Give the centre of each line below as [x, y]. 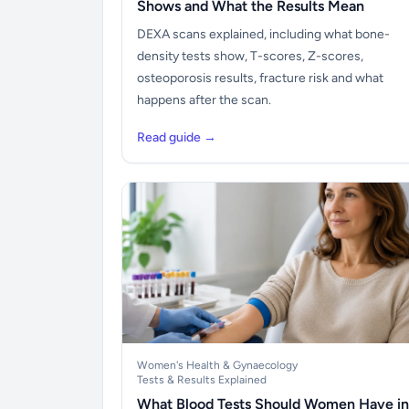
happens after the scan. [204, 100]
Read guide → [177, 137]
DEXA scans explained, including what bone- [263, 34]
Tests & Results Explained [202, 380]
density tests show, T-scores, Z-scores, [250, 56]
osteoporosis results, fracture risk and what [260, 78]
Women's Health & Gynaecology [217, 365]
